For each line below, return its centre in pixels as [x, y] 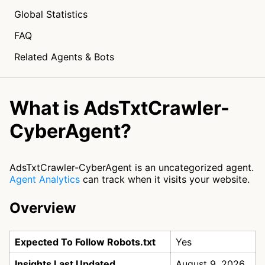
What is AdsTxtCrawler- [119, 108]
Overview [43, 208]
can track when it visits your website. [165, 179]
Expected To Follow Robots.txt [85, 242]
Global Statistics [51, 14]
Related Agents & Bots [64, 57]
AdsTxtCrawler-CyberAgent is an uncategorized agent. [132, 167]
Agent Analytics [45, 179]
